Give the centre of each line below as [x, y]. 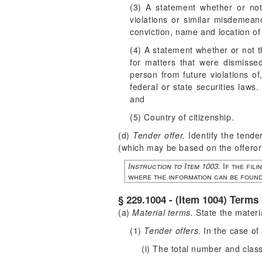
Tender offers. [173, 230]
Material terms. [163, 212]
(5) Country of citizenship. [182, 117]
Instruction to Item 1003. [174, 166]
